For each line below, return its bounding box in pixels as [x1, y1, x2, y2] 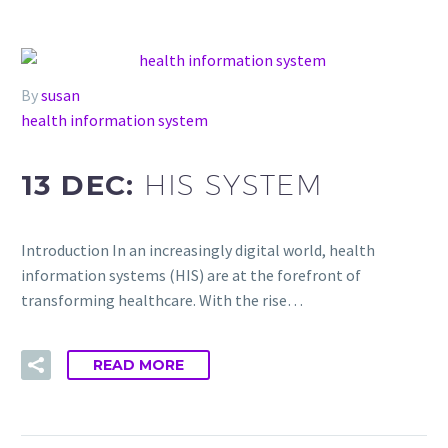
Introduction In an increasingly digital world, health [21, 239, 375, 260]
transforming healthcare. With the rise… [21, 289, 303, 310]
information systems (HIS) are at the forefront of [21, 264, 361, 285]
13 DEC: [21, 168, 145, 203]
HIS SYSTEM [144, 168, 324, 202]
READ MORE [93, 356, 184, 375]
